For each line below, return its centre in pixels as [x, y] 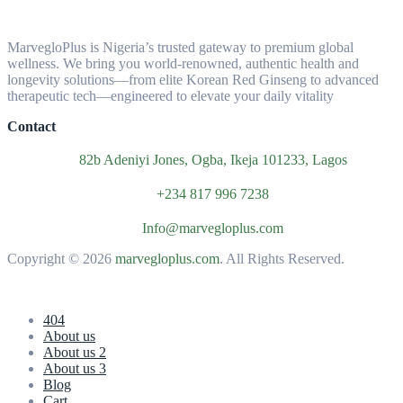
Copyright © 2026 [61, 259]
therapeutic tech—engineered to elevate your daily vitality [170, 96]
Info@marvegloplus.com [213, 228]
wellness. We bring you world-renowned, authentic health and [183, 64]
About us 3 [75, 369]
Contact [31, 127]
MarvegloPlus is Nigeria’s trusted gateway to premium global [180, 48]
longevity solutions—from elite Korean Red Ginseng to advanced [193, 80]
